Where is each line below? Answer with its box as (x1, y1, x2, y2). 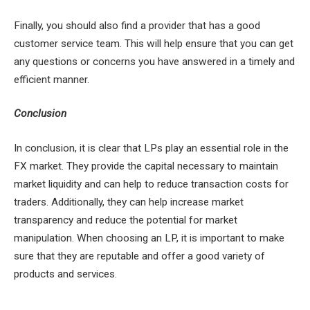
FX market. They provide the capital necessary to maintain (14, 159, 278, 172)
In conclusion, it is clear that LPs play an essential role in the (14, 141, 289, 154)
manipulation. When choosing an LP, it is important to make (14, 231, 284, 244)
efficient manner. (14, 73, 89, 86)
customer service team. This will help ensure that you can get (14, 37, 293, 50)
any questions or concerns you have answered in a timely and (14, 55, 295, 68)
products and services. (14, 267, 117, 280)
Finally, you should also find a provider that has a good (14, 19, 260, 32)
